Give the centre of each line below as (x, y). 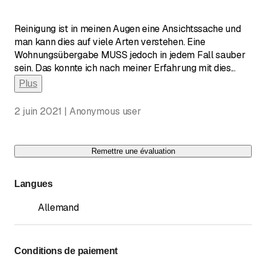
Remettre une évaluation (133, 151)
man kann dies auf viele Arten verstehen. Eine (110, 42)
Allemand (58, 207)
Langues (34, 183)
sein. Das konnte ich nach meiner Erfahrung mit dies (123, 68)
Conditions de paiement (66, 251)
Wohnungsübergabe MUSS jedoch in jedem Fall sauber (130, 55)
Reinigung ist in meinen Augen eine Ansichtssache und (128, 28)
